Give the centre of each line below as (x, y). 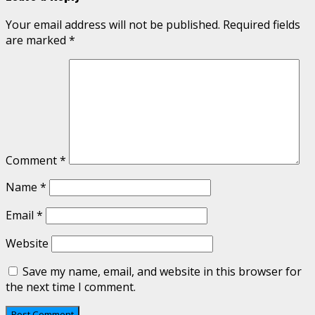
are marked (37, 40)
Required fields (262, 25)
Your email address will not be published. (113, 25)
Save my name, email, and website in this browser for (162, 272)
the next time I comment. (71, 287)
